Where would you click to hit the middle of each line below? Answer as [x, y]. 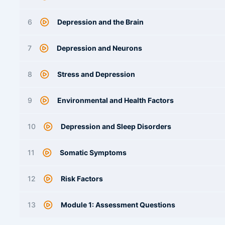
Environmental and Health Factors [116, 100]
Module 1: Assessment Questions [118, 205]
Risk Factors [82, 179]
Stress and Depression [96, 74]
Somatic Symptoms [93, 152]
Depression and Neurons [99, 48]
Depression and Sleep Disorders [116, 126]
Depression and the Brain [100, 22]
